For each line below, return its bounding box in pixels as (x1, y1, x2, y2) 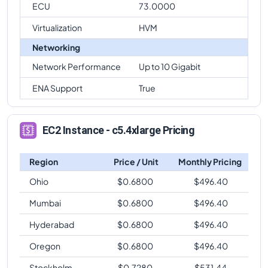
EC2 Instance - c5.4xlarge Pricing (42, 124, 195, 137)
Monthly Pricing (178, 156, 242, 167)
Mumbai (29, 197, 61, 208)
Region (29, 156, 58, 167)
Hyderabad (29, 218, 74, 230)
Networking (32, 41, 80, 53)
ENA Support (32, 82, 83, 93)
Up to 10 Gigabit (139, 60, 200, 72)
